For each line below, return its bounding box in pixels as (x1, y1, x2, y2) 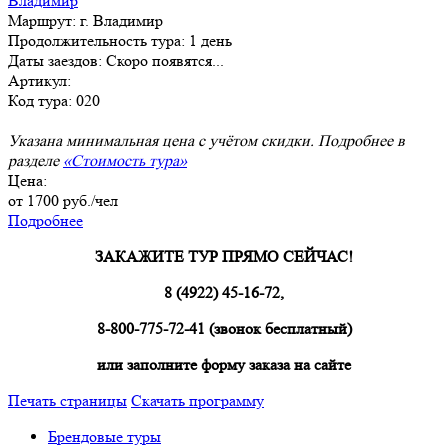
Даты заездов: (8, 51, 106, 71)
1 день (189, 31, 232, 51)
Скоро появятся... (106, 51, 224, 71)
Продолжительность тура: (8, 31, 189, 51)
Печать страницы (8, 391, 127, 411)
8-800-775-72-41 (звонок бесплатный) (96, 319, 352, 339)
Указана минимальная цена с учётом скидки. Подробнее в (8, 131, 405, 151)
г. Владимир (80, 11, 163, 31)
